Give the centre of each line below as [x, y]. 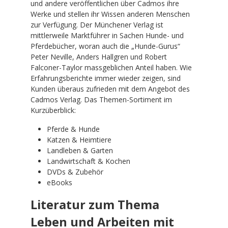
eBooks [60, 182]
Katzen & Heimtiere [79, 139]
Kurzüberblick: [53, 110]
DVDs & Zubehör [75, 172]
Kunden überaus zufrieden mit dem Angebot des [110, 89]
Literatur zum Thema [95, 204]
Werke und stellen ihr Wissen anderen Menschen [110, 14]
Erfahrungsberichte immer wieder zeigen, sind [106, 78]
